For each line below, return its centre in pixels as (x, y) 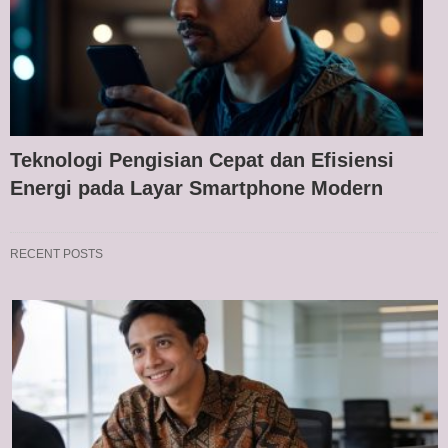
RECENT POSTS (56, 253)
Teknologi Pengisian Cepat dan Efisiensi (202, 159)
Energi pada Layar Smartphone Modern (196, 187)
